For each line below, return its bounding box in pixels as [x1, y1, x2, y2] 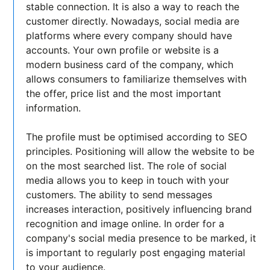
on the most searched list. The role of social [26, 160, 227, 172]
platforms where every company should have [26, 30, 233, 42]
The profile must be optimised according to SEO [26, 131, 248, 143]
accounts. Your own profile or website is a [26, 44, 219, 57]
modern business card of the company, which [26, 58, 234, 71]
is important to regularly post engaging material [26, 246, 246, 259]
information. [26, 102, 81, 115]
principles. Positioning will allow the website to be [26, 145, 255, 158]
